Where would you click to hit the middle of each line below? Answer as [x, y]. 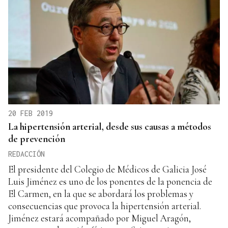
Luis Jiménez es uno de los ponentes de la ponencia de [110, 182]
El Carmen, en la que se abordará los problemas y [101, 194]
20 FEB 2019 [31, 113]
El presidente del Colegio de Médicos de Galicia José [107, 169]
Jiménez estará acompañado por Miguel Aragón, [99, 218]
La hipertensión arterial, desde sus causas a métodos [110, 127]
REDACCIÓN [26, 154]
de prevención [37, 139]
